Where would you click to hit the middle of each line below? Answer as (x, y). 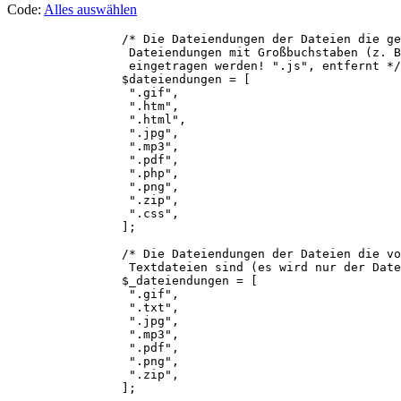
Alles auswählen (90, 10)
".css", (154, 214)
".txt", (93, 308)
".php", (93, 174)
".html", (97, 120)
